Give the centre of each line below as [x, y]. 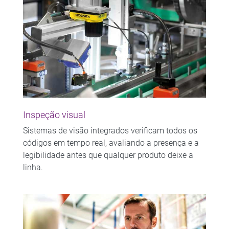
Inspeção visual [54, 115]
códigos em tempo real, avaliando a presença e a [111, 143]
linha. [33, 167]
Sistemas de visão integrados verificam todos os [110, 130]
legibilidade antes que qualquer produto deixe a [108, 155]
